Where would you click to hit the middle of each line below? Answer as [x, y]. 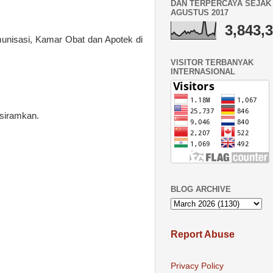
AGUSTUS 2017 [200, 13]
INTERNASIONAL [203, 71]
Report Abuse [203, 234]
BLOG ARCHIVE [201, 190]
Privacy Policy [197, 266]
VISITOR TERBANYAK [212, 62]
